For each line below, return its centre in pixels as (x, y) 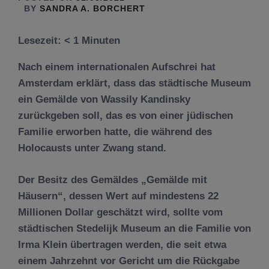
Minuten (101, 41)
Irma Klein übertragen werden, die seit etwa (122, 244)
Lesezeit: (41, 41)
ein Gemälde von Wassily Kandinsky (104, 99)
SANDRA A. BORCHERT (92, 8)
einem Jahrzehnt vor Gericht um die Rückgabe (129, 261)
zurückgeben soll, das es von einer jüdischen (125, 116)
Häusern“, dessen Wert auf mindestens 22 (118, 196)
